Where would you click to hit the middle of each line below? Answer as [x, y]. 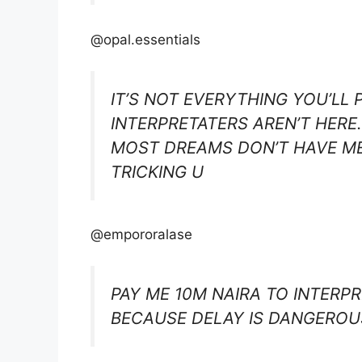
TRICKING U [157, 171]
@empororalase [141, 235]
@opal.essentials [145, 40]
